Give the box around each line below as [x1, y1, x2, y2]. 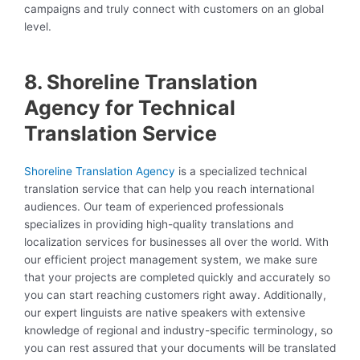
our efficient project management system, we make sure [24, 252, 317, 266]
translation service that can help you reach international [24, 182, 314, 195]
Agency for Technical [24, 95, 235, 120]
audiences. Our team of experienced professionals [24, 199, 284, 213]
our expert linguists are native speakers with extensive [24, 305, 305, 319]
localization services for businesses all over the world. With [24, 235, 329, 248]
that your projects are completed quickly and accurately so [24, 270, 330, 284]
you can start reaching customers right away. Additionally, [24, 288, 326, 301]
